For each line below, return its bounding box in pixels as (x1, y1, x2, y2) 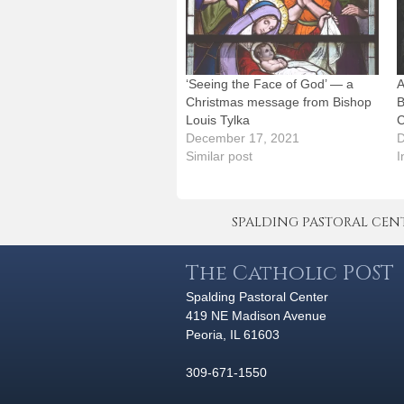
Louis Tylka (186, 112, 250, 127)
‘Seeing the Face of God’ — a (186, 76, 353, 91)
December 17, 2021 (186, 130, 299, 145)
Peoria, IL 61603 (186, 326, 280, 342)
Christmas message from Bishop (186, 94, 372, 109)
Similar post (186, 148, 252, 163)
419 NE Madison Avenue (186, 308, 326, 323)
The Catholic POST (186, 259, 394, 287)
